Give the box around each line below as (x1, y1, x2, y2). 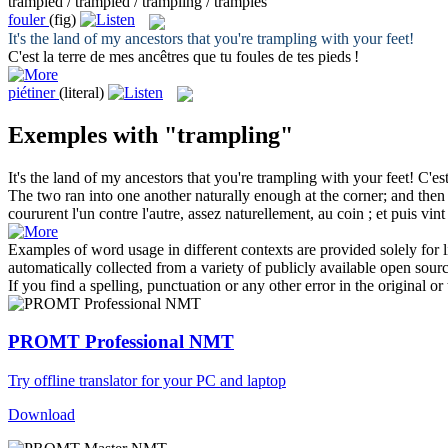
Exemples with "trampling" (8, 121, 293, 148)
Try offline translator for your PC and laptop (8, 372, 286, 390)
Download (8, 406, 75, 424)
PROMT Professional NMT (8, 331, 234, 353)
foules (236, 47, 274, 65)
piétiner (8, 83, 55, 101)
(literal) (59, 83, 104, 101)
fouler (8, 11, 45, 29)
